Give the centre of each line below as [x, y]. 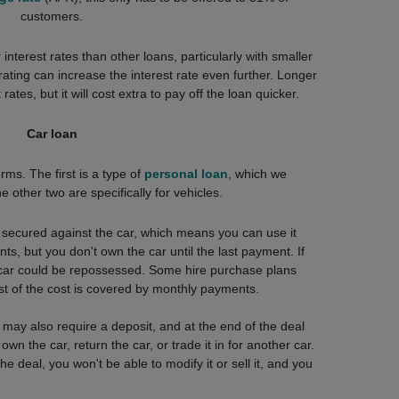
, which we [258, 174]
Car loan [52, 134]
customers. [52, 16]
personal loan [187, 174]
